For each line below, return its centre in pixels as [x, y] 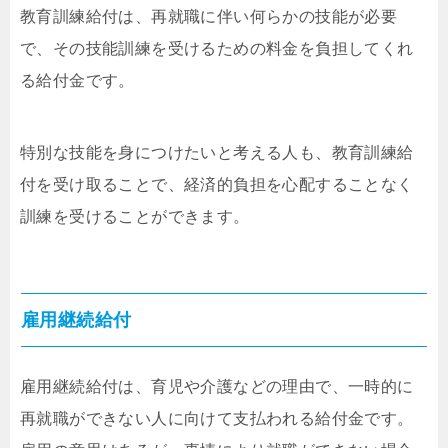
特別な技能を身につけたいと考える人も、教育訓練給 [217, 153]
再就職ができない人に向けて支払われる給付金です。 [217, 419]
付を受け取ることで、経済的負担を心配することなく [217, 185]
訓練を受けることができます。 [135, 217]
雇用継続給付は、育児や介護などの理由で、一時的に [217, 387]
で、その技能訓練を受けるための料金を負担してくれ [217, 49]
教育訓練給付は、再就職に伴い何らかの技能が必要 [209, 17]
